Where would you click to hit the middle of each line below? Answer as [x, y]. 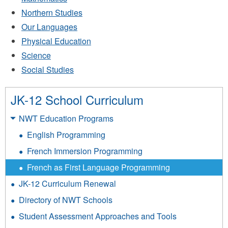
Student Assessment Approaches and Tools [98, 216]
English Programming [66, 135]
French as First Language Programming [98, 167]
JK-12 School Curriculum [77, 99]
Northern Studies [52, 12]
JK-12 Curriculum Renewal [67, 183]
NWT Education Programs [66, 118]
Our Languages [49, 27]
